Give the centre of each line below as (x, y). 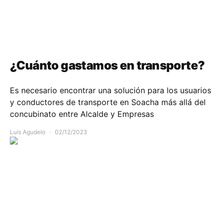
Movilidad (23, 34)
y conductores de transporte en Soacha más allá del (108, 102)
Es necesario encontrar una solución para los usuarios (110, 90)
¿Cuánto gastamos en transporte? (107, 65)
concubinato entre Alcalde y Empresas (82, 114)
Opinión (53, 34)
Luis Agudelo (28, 132)
